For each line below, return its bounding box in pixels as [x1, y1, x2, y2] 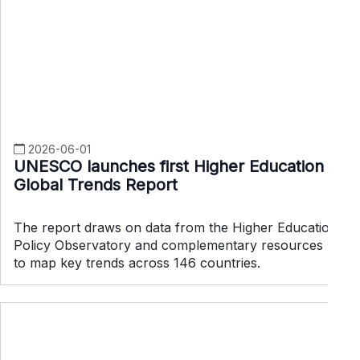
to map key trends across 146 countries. [14, 254, 260, 271]
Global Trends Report [14, 174, 178, 194]
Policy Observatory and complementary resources [14, 236, 323, 253]
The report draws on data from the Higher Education [14, 219, 337, 235]
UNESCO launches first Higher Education [14, 156, 324, 176]
